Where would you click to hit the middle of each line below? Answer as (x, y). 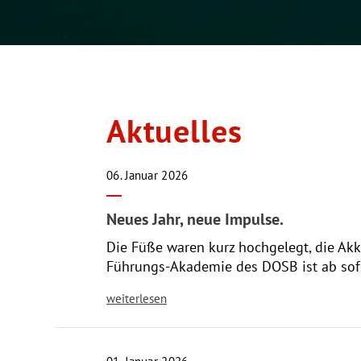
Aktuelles (174, 131)
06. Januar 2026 (147, 175)
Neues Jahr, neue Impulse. (195, 219)
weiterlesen (137, 299)
